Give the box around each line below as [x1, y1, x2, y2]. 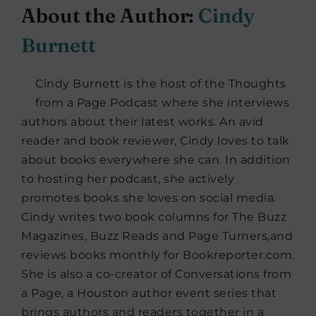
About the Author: [21, 4, 198, 28]
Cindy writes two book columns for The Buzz [21, 210, 286, 224]
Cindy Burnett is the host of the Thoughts [35, 77, 286, 91]
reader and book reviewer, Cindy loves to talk [21, 134, 290, 148]
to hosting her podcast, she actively [21, 172, 234, 186]
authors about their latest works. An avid [21, 115, 264, 129]
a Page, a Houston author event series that [21, 286, 276, 300]
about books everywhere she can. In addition [21, 153, 291, 167]
